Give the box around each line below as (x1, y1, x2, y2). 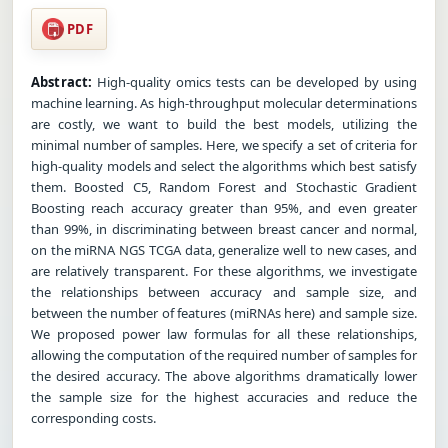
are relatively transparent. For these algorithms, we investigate (31, 261, 417, 280)
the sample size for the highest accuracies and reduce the (31, 387, 417, 406)
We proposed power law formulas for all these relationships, (31, 324, 417, 343)
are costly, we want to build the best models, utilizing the (31, 114, 417, 133)
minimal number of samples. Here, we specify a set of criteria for (31, 135, 417, 154)
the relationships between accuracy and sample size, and (31, 282, 417, 301)
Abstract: (31, 72, 93, 91)
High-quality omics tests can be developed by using (92, 72, 417, 91)
